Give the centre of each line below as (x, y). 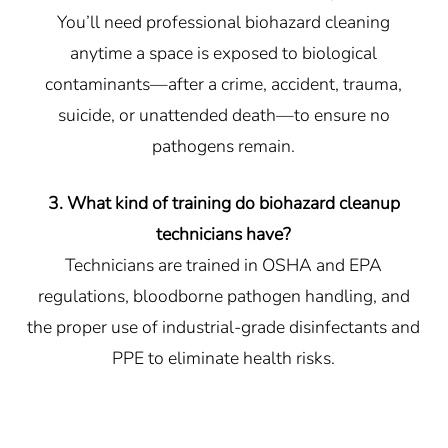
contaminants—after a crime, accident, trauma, (224, 84)
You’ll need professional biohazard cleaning (224, 22)
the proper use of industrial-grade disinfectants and (224, 327)
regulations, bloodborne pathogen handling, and (223, 296)
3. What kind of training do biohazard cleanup (223, 203)
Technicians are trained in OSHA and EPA (224, 265)
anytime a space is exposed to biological (224, 53)
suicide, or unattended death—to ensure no (223, 115)
